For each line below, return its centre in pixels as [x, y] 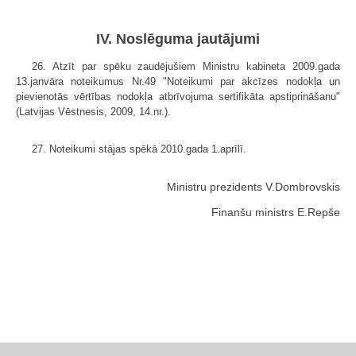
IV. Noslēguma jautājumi [178, 39]
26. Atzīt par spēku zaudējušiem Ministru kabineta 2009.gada [186, 66]
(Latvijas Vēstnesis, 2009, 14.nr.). [93, 111]
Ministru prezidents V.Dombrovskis [253, 186]
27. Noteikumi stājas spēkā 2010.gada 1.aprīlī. [139, 149]
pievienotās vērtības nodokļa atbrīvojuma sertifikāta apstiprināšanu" [178, 96]
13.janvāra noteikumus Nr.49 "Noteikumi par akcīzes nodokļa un [178, 81]
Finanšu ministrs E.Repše [276, 212]
